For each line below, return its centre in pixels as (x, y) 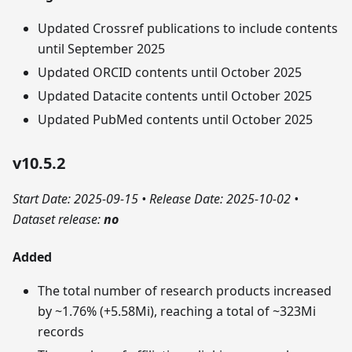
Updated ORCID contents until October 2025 (170, 73)
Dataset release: (58, 220)
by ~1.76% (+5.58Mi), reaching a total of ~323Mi (177, 312)
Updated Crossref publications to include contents (188, 29)
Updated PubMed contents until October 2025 (175, 120)
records (61, 332)
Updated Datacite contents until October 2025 (175, 96)
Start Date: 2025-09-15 (77, 199)
